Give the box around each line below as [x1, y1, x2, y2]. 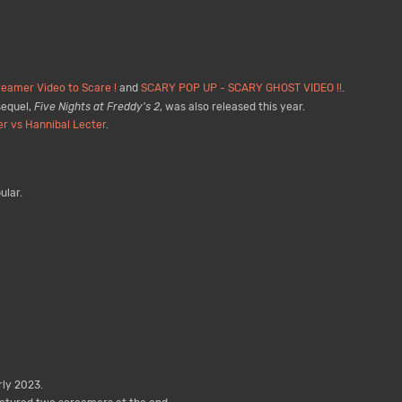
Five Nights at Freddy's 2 [33, 100, 160, 113]
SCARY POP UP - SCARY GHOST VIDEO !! [140, 82, 342, 95]
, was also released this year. [159, 100, 305, 113]
